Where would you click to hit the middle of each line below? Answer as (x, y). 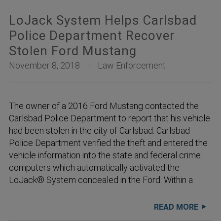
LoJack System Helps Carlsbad (103, 20)
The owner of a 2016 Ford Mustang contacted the (104, 106)
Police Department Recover (92, 35)
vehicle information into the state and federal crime (105, 155)
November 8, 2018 (44, 65)
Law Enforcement (132, 65)
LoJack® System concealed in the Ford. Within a (101, 180)
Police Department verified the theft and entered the (108, 143)
